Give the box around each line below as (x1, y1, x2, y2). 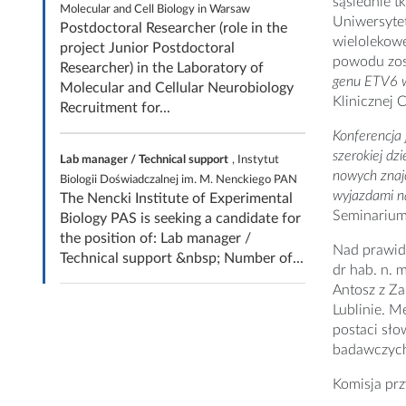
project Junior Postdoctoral (60, 41, 235, 55)
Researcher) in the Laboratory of (60, 61, 264, 75)
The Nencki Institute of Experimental (60, 191, 293, 206)
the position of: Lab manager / (60, 231, 251, 246)
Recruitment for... (60, 101, 170, 115)
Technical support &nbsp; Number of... (60, 251, 304, 266)
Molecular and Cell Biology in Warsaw (60, 4, 250, 14)
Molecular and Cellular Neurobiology (60, 81, 294, 95)
